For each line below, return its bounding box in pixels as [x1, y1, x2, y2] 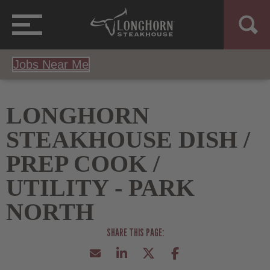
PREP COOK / [6, 149, 160, 177]
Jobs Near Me [13, 57, 89, 71]
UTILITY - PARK [6, 174, 195, 201]
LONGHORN [6, 101, 149, 129]
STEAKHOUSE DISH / [6, 125, 250, 153]
